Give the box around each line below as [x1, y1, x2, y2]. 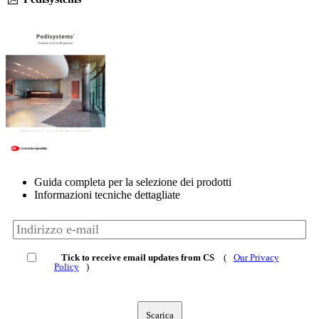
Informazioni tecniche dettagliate [34, 189, 180, 202]
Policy [53, 261, 79, 273]
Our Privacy [233, 252, 279, 263]
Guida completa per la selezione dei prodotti [34, 176, 231, 189]
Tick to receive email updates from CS [61, 252, 214, 263]
